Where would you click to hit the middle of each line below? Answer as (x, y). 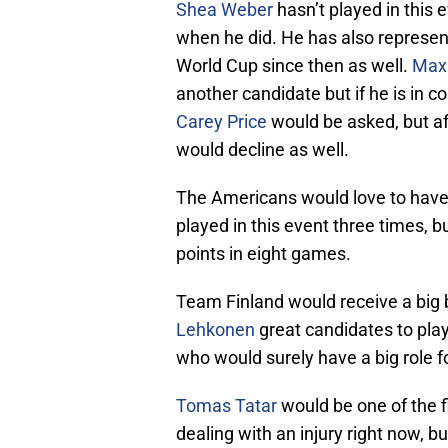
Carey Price (221, 122)
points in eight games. (263, 254)
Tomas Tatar (226, 406)
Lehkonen (215, 330)
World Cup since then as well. (294, 66)
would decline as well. (262, 150)
